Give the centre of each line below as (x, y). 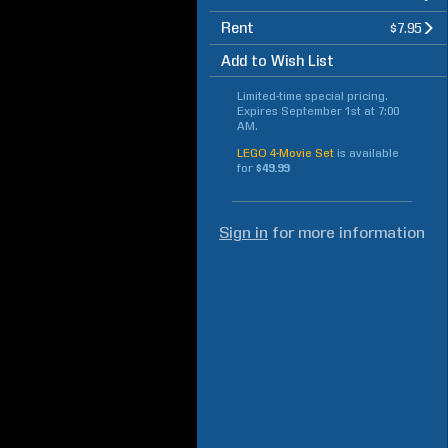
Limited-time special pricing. (312, 96)
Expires (259, 111)
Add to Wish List (277, 61)
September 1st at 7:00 (340, 111)
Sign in (243, 232)
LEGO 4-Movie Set (285, 153)
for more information (346, 232)
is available (368, 153)
